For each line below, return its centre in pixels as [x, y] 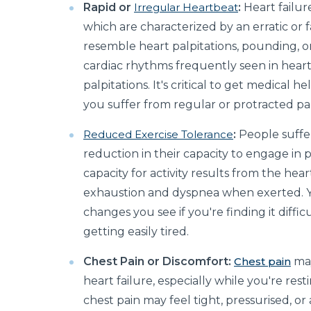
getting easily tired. [136, 232]
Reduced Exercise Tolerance [158, 135]
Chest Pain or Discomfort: [157, 262]
